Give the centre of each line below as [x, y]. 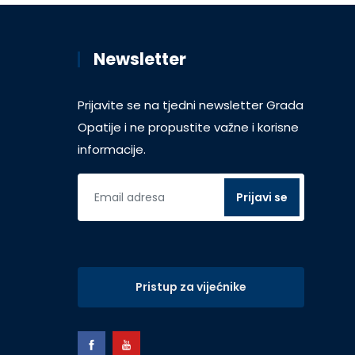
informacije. [112, 149]
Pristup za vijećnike [191, 287]
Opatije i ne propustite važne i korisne [188, 127]
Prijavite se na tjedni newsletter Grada [191, 105]
